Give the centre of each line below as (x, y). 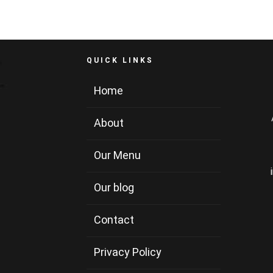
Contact (114, 220)
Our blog (114, 188)
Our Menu (118, 155)
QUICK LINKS (120, 60)
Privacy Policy (128, 252)
